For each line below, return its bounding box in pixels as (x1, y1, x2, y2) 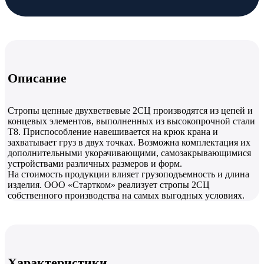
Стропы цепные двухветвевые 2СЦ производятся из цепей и (8, 105, 253, 115)
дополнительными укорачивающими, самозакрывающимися (8, 147, 251, 158)
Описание (8, 71, 67, 86)
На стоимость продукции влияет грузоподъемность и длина (8, 169, 249, 179)
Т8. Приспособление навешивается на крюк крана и (8, 126, 218, 137)
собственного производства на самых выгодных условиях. (8, 190, 245, 200)
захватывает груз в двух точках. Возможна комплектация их (8, 137, 250, 147)
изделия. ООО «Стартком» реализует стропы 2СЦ (8, 179, 210, 190)
